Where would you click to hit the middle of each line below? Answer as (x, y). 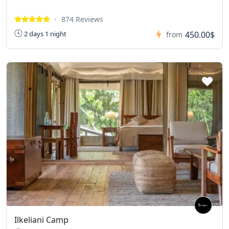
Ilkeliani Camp (41, 220)
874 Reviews (82, 19)
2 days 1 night (44, 34)
